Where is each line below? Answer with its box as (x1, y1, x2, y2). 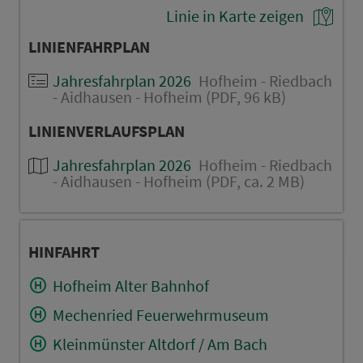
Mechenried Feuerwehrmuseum (52, 304, 269, 325)
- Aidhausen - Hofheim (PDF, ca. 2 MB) (52, 170, 305, 191)
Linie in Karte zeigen (166, 5, 305, 26)
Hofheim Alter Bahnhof (52, 275, 209, 296)
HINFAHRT (28, 241, 100, 262)
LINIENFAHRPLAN (28, 36, 150, 57)
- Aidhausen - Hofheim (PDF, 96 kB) (52, 86, 286, 107)
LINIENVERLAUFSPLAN (28, 120, 185, 141)
